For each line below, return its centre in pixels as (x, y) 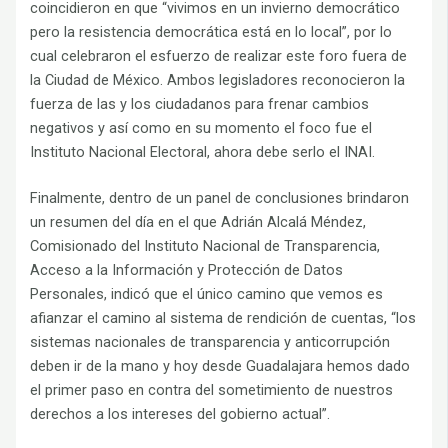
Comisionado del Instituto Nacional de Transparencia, (205, 245)
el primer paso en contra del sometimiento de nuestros (212, 389)
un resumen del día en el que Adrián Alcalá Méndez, (198, 221)
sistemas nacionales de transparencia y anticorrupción (210, 341)
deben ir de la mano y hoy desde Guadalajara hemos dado (220, 365)
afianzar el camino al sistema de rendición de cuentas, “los (223, 317)
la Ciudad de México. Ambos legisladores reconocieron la (218, 80)
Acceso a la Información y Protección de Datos (187, 269)
